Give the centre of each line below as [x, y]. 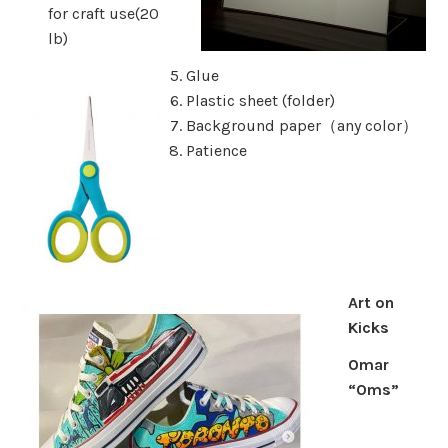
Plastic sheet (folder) [260, 101]
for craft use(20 [103, 13]
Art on [370, 302]
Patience [216, 151]
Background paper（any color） [301, 126]
